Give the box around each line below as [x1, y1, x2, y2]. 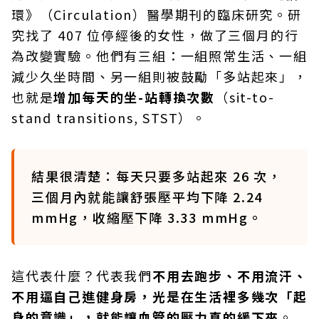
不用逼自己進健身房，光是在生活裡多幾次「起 [11, 287, 308, 305]
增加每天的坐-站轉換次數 [53, 88, 216, 106]
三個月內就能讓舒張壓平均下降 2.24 [31, 187, 263, 206]
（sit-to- [215, 88, 275, 106]
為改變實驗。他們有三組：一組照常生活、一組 [11, 46, 308, 65]
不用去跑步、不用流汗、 [152, 266, 308, 285]
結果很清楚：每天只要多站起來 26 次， [31, 167, 282, 185]
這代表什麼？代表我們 [11, 266, 152, 285]
